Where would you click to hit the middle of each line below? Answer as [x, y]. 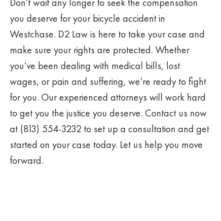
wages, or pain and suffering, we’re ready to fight [108, 81]
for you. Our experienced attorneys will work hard [108, 97]
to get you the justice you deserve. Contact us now [108, 113]
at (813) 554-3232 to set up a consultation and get [110, 129]
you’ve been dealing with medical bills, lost [95, 66]
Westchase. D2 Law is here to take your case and [107, 34]
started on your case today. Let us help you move [106, 145]
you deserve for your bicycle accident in [88, 18]
